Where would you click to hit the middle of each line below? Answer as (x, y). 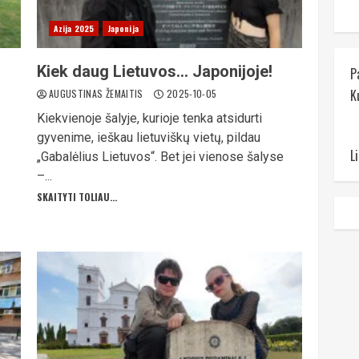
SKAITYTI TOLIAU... (77, 197)
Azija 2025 (73, 28)
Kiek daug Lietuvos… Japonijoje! (154, 71)
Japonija (123, 28)
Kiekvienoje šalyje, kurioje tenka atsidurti (149, 118)
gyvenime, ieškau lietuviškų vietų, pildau (148, 137)
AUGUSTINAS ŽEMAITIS (97, 93)
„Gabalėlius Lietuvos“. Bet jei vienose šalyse (160, 157)
